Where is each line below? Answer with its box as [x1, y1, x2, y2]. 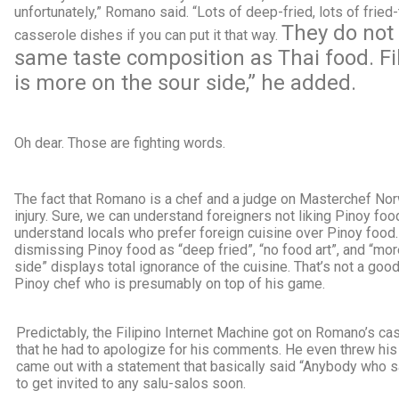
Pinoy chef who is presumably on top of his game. [14, 275, 325, 292]
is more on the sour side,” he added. [14, 70, 356, 95]
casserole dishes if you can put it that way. [14, 27, 281, 44]
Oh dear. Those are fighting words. [14, 134, 225, 151]
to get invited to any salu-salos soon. [16, 375, 246, 392]
